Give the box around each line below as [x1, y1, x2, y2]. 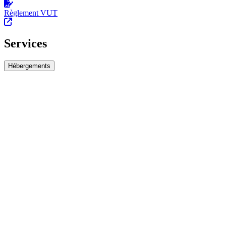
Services [4, 37, 47, 50]
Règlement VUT [4, 9, 58, 18]
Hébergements [8, 62, 50, 70]
